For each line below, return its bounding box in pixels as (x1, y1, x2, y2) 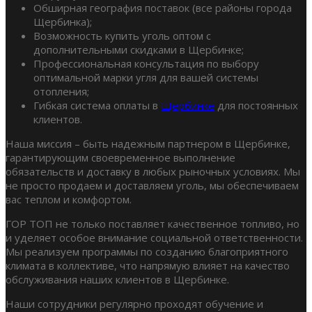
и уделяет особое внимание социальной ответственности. (6, 230, 303, 244)
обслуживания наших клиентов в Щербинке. (6, 272, 229, 286)
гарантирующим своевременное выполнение (6, 150, 235, 164)
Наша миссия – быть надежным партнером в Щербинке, (6, 136, 290, 150)
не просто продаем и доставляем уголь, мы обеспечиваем (6, 178, 299, 192)
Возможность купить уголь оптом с (33, 28, 211, 42)
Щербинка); (33, 14, 92, 29)
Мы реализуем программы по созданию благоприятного (6, 244, 288, 258)
